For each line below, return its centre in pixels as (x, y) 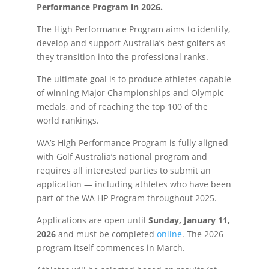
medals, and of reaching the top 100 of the (122, 107)
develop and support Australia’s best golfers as (131, 43)
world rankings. (68, 120)
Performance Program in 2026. (99, 7)
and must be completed (106, 234)
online (169, 234)
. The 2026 (202, 234)
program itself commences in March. (110, 248)
